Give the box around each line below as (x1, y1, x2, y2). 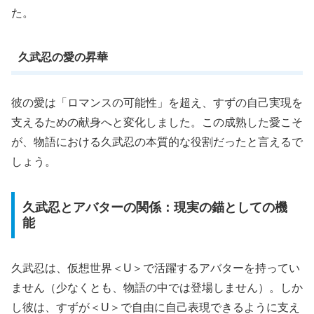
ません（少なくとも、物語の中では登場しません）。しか (11, 281, 303, 294)
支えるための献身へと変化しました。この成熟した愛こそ (11, 116, 303, 129)
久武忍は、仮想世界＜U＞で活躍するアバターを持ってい (11, 261, 300, 274)
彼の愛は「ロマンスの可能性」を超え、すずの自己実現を (11, 97, 303, 109)
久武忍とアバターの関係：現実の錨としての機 (22, 200, 287, 214)
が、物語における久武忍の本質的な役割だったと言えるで (11, 136, 303, 149)
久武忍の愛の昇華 (18, 50, 108, 63)
